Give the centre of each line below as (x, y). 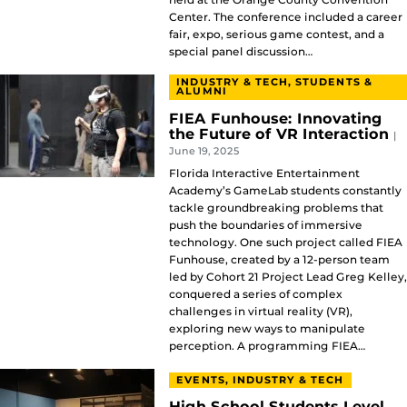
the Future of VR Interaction (281, 134)
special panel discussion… (241, 52)
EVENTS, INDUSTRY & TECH (260, 380)
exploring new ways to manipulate (267, 328)
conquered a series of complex (256, 293)
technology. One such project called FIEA (286, 242)
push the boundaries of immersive (266, 224)
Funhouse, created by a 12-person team (279, 259)
